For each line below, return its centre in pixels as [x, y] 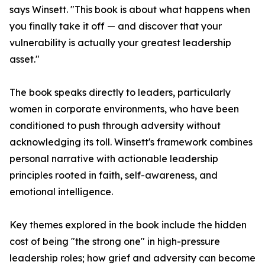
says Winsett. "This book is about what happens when [130, 10]
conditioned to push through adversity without [115, 126]
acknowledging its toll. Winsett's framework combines [131, 142]
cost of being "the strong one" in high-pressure [115, 242]
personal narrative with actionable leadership [114, 159]
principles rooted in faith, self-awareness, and [114, 175]
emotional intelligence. [61, 192]
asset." [25, 59]
